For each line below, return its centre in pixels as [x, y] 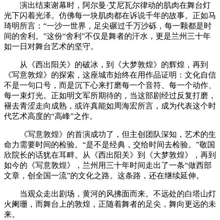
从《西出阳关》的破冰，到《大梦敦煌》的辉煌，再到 [114, 65]
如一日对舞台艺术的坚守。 [51, 47]
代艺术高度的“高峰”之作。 [51, 116]
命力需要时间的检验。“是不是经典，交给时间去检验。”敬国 [110, 145]
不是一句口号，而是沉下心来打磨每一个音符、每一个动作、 [110, 85]
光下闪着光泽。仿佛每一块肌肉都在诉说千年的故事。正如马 [110, 16]
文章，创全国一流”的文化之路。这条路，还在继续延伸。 [104, 176]
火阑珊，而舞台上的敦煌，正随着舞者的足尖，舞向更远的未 [110, 204]
